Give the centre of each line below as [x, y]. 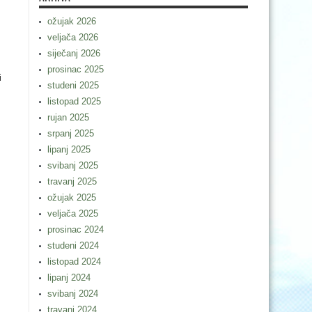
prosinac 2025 [76, 69]
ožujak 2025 [72, 197]
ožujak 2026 [72, 21]
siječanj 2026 [74, 53]
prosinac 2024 [76, 229]
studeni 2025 [73, 85]
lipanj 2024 [69, 278]
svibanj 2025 [73, 165]
